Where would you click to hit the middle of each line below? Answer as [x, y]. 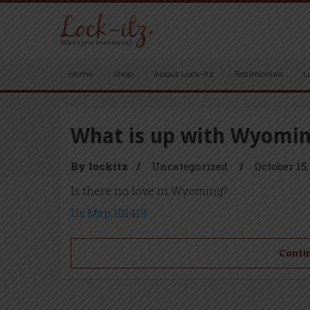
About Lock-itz [184, 74]
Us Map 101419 [109, 213]
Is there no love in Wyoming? [149, 191]
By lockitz [99, 166]
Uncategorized [190, 166]
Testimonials [258, 74]
